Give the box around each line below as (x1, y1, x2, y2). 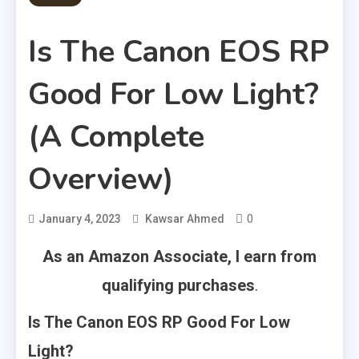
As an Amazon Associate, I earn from (42, 247, 317, 267)
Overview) (28, 159, 174, 200)
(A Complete (28, 116, 204, 158)
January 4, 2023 (38, 212, 121, 226)
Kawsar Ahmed (145, 212, 224, 226)
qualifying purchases (101, 276, 255, 296)
